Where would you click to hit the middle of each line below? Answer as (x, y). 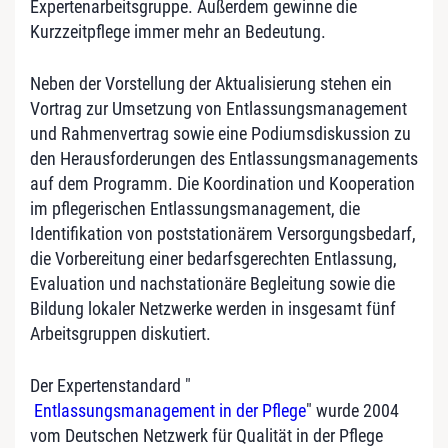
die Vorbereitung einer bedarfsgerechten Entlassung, (213, 258)
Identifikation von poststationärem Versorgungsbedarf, (223, 233)
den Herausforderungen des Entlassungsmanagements (224, 158)
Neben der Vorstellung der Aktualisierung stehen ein (211, 83)
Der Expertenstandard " (110, 385)
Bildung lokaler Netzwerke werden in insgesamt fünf (213, 308)
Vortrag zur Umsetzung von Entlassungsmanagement (218, 108)
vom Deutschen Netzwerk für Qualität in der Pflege (206, 435)
